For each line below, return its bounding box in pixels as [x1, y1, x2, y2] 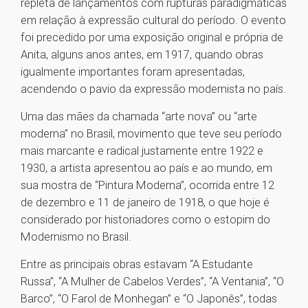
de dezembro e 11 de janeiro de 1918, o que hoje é [21, 195, 269, 210]
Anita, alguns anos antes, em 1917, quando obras [21, 47, 263, 62]
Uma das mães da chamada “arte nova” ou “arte [21, 109, 257, 124]
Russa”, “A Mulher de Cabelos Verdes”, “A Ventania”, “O [21, 274, 284, 289]
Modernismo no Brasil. [21, 230, 131, 244]
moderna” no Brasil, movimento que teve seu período [21, 126, 282, 141]
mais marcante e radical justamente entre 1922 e [21, 144, 263, 158]
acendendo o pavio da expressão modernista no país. [21, 82, 286, 96]
